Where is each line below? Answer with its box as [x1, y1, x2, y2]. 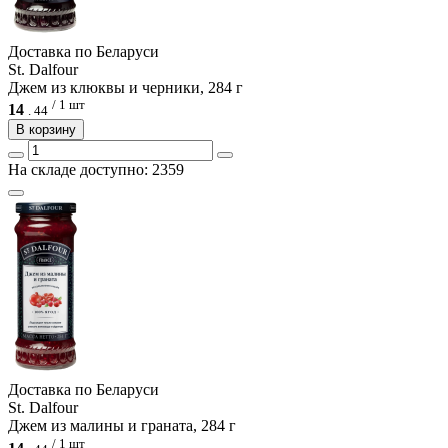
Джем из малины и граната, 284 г [8, 417, 236, 435]
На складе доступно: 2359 [8, 161, 184, 179]
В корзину [16, 122, 76, 138]
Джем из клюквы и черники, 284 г [8, 79, 243, 97]
